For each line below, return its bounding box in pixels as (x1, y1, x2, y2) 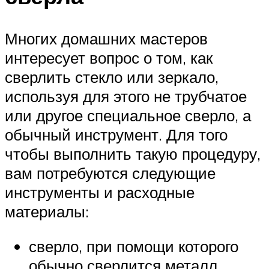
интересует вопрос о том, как (5, 48, 213, 68)
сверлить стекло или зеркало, (5, 67, 219, 87)
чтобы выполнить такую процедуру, (5, 144, 261, 164)
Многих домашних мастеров (5, 29, 208, 49)
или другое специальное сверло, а (5, 106, 251, 125)
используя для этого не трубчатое (5, 86, 247, 106)
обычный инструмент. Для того (5, 125, 228, 145)
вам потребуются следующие (5, 163, 216, 183)
